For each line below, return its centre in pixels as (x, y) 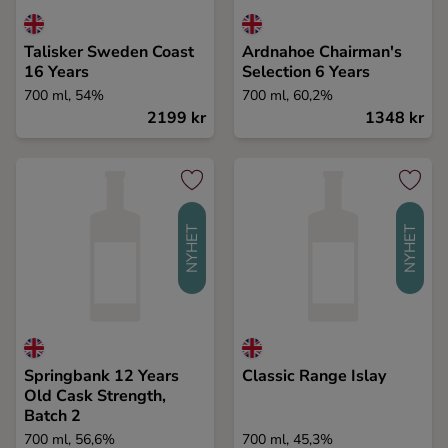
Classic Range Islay (314, 376)
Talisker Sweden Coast (109, 52)
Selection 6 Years (306, 72)
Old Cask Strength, (95, 396)
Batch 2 (52, 416)
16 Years (56, 72)
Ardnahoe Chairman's (322, 52)
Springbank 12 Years (101, 376)
